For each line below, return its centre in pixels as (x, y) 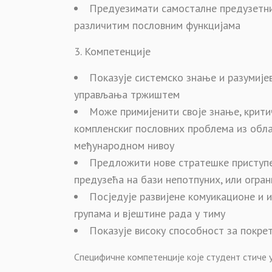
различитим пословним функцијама (157, 25)
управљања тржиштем (127, 94)
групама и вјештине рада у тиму (150, 213)
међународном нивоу (124, 145)
